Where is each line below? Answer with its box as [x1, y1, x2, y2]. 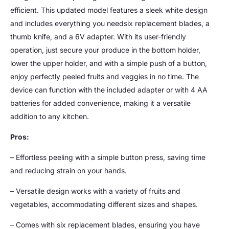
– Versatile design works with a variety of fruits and [10, 187, 180, 196]
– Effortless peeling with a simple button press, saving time [10, 153, 205, 162]
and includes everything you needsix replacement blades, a [10, 19, 210, 28]
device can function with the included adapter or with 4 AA [10, 85, 208, 95]
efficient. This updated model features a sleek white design [10, 6, 208, 15]
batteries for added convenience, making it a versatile [10, 99, 191, 108]
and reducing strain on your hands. [10, 166, 127, 175]
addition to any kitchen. [10, 112, 89, 121]
